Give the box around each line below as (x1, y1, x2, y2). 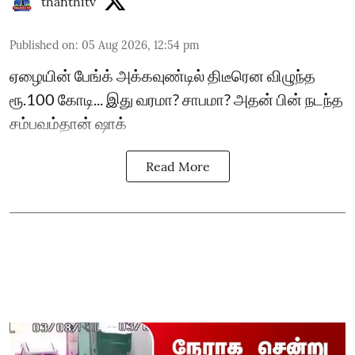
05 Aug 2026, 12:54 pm (82, 37, 200, 52)
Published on (10, 37, 75, 52)
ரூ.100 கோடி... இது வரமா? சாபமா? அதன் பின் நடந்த (10, 89, 343, 109)
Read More (145, 158, 210, 174)
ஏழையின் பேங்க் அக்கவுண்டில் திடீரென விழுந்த (10, 65, 315, 85)
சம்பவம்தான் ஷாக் (10, 113, 127, 132)
